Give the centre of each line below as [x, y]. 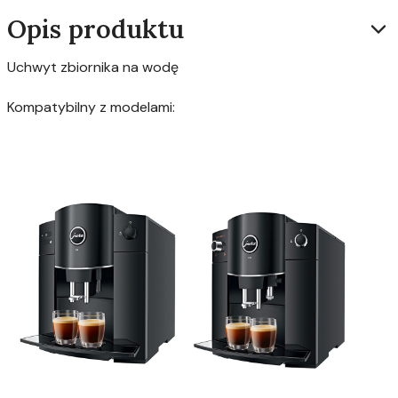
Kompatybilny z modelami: [91, 107]
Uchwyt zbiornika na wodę [93, 67]
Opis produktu [96, 28]
